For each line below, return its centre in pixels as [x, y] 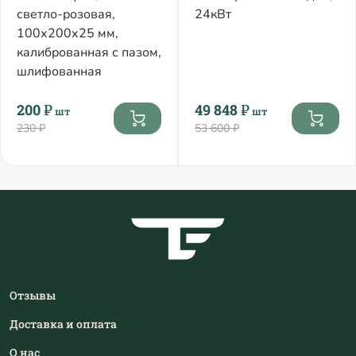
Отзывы [33, 296]
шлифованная [59, 72]
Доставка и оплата [63, 324]
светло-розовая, [66, 15]
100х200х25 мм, [68, 34]
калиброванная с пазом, [89, 53]
